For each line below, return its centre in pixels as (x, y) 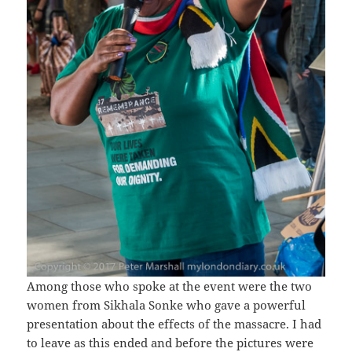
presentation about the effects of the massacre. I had (174, 324)
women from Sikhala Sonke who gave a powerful (167, 305)
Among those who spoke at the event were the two (170, 286)
